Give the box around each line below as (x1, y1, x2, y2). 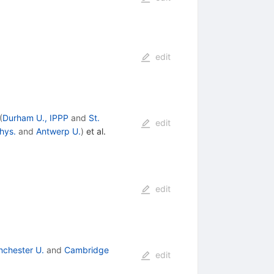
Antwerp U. (35, 126, 81, 137)
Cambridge (64, 245, 109, 256)
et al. (83, 126, 106, 137)
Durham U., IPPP (2, 113, 68, 124)
